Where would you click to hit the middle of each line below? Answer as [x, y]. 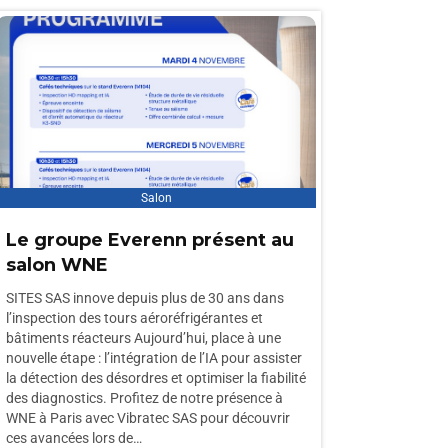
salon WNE [57, 265]
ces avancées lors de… [74, 438]
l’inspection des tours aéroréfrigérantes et [134, 318]
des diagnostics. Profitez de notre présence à [144, 398]
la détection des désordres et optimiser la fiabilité [156, 378]
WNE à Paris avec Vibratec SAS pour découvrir [148, 418]
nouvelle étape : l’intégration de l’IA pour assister [154, 358]
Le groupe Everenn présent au [150, 240]
